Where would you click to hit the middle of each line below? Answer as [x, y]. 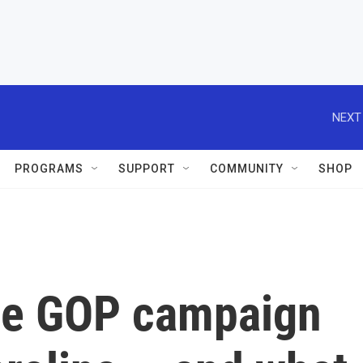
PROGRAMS [49, 169]
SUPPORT [147, 169]
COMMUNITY [247, 169]
